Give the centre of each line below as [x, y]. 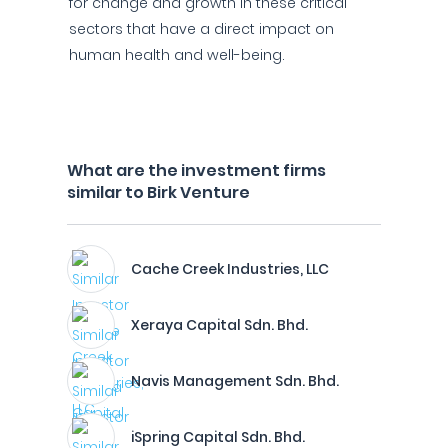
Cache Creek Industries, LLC [230, 269]
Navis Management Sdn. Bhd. [235, 381]
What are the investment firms [196, 170]
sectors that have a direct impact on [201, 29]
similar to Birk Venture [158, 192]
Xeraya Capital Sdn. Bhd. [219, 325]
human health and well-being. [177, 55]
